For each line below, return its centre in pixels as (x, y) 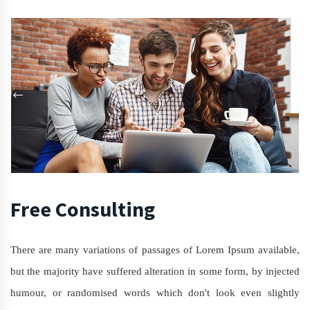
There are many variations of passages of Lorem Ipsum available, (155, 250)
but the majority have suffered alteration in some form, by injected (155, 272)
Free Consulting (83, 209)
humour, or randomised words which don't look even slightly (155, 293)
